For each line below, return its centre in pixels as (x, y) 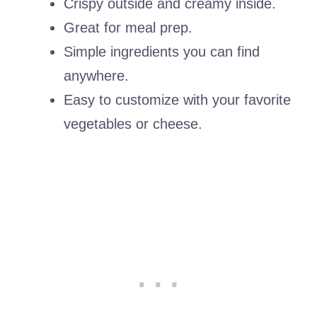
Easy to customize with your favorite (177, 100)
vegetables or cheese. (133, 124)
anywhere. (96, 76)
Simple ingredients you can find (162, 52)
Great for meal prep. (128, 28)
